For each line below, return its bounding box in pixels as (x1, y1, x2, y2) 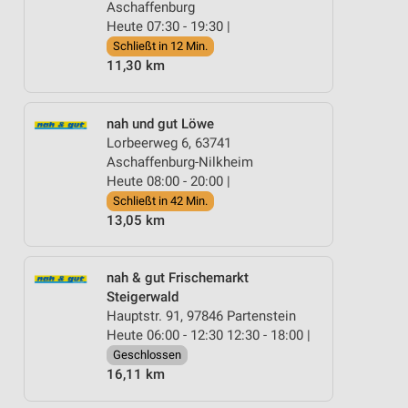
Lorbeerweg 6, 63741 (107, 134, 231, 151)
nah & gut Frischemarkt (107, 270, 249, 286)
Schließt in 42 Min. (113, 193, 208, 208)
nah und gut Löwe (107, 115, 214, 132)
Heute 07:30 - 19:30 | (107, 18, 230, 35)
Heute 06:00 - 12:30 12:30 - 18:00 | (107, 327, 311, 343)
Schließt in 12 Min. (113, 39, 208, 53)
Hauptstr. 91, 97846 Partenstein (107, 308, 296, 324)
